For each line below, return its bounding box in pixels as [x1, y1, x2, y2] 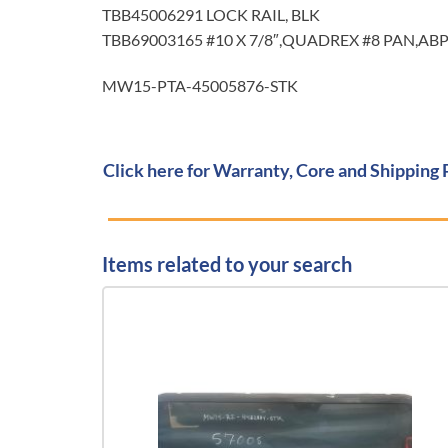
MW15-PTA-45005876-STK [102, 75, 298, 95]
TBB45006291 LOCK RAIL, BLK [102, 4, 320, 24]
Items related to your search [102, 251, 352, 276]
